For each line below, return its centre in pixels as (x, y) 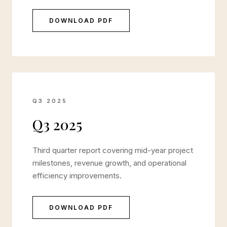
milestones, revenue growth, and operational (109, 163)
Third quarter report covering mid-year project (113, 150)
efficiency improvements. (77, 176)
